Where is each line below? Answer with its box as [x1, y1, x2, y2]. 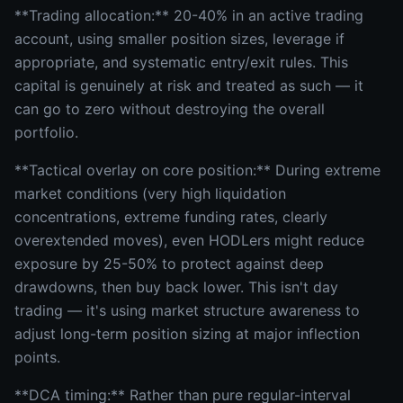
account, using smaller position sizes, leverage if [14, 30, 345, 48]
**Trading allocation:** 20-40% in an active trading [14, 6, 363, 24]
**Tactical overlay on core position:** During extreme [14, 161, 381, 179]
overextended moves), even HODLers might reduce [14, 231, 364, 249]
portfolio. [14, 123, 78, 141]
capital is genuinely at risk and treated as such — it [14, 76, 363, 94]
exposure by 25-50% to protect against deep [14, 255, 324, 273]
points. [14, 348, 60, 366]
